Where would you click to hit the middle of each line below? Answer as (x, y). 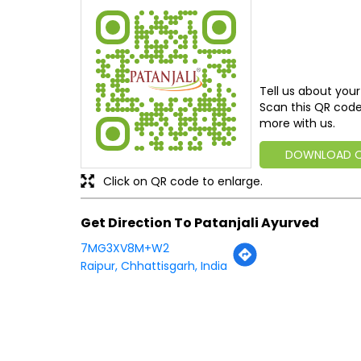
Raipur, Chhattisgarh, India (154, 266)
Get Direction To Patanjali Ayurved (199, 222)
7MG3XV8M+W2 (124, 249)
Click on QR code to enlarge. (183, 181)
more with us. (297, 123)
